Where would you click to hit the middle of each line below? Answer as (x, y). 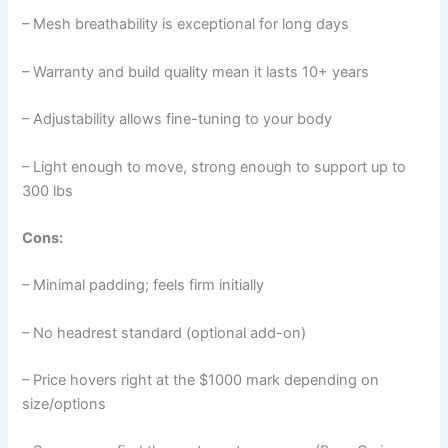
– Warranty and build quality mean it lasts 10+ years (196, 71)
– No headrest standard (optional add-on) (164, 332)
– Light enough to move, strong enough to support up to (214, 166)
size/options (64, 403)
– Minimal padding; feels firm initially (143, 285)
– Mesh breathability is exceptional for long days (186, 24)
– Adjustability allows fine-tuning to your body (177, 119)
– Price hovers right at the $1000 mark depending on (201, 379)
